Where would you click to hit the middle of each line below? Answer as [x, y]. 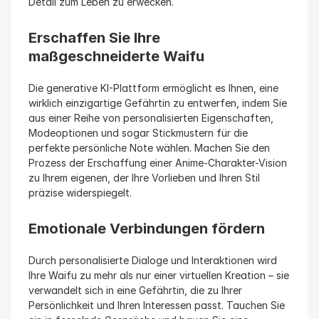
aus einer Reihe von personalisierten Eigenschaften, [151, 118]
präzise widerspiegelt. [80, 193]
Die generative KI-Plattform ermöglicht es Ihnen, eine [153, 88]
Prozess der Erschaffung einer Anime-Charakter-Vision [158, 163]
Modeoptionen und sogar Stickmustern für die [138, 133]
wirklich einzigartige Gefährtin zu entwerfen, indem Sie [158, 103]
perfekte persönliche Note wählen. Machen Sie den [149, 148]
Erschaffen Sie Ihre [94, 38]
